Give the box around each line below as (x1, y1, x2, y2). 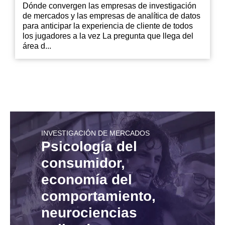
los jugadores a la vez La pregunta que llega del (23, 32, 193, 41)
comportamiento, (41, 188, 156, 204)
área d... (23, 42, 51, 51)
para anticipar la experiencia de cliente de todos (23, 22, 193, 31)
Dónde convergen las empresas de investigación (23, 2, 196, 11)
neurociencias (41, 205, 137, 221)
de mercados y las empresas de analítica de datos (23, 12, 200, 21)
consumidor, (41, 155, 125, 171)
